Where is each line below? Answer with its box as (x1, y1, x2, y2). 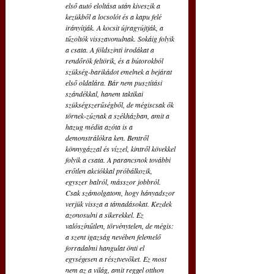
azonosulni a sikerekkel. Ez (65, 210, 146, 220)
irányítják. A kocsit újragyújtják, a (65, 23, 165, 33)
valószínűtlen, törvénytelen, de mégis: (65, 221, 176, 231)
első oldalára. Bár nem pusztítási (65, 78, 164, 88)
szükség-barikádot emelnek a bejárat (65, 67, 174, 77)
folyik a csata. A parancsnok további (65, 155, 172, 165)
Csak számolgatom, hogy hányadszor (65, 188, 177, 198)
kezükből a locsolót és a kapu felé (65, 12, 163, 22)
